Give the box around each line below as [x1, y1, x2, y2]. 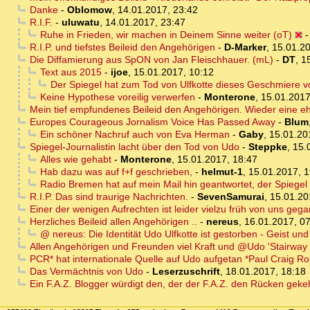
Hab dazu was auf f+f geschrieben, [39, 166, 192, 178]
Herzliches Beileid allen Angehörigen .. [29, 216, 197, 228]
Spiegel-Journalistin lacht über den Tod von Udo [29, 141, 239, 153]
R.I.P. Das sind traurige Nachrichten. [29, 191, 188, 203]
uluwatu [61, 17, 100, 28]
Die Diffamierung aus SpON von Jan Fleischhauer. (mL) [29, 54, 273, 66]
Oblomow [66, 4, 112, 16]
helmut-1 [201, 166, 243, 178]
